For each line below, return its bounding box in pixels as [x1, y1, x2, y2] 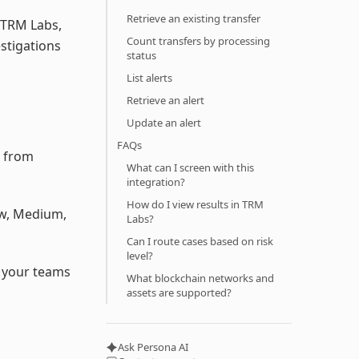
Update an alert [127, 115, 201, 130]
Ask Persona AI [118, 340, 188, 354]
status [127, 48, 156, 63]
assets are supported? [127, 285, 232, 300]
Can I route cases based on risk [127, 234, 273, 248]
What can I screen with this [127, 160, 254, 175]
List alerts [127, 71, 172, 85]
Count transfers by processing [127, 34, 270, 48]
